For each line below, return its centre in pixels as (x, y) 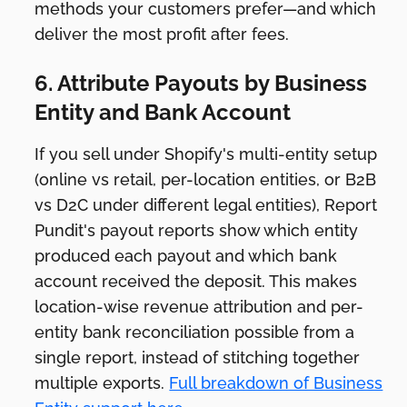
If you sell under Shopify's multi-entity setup (206, 154)
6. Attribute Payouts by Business (201, 83)
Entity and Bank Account (163, 112)
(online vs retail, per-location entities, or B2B (206, 179)
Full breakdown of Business (276, 382)
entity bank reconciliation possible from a (195, 332)
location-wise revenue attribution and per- (199, 306)
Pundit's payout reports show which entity (197, 230)
